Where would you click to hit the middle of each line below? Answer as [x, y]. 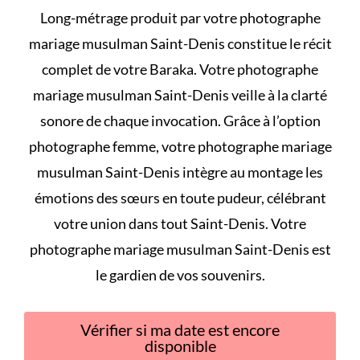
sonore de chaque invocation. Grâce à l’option [180, 120]
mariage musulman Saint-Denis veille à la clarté [180, 94]
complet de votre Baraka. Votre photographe [180, 69]
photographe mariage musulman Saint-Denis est [180, 249]
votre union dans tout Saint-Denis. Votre [180, 223]
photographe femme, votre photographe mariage [180, 146]
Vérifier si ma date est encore [180, 329]
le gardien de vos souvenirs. [180, 274]
